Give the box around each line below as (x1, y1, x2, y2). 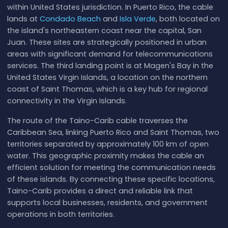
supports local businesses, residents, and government (7, 197, 208, 208)
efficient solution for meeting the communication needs (7, 162, 216, 173)
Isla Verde (119, 14, 156, 24)
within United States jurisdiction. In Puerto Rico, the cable (7, 2, 213, 13)
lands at (7, 14, 40, 24)
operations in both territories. (7, 209, 115, 220)
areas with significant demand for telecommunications (7, 49, 213, 60)
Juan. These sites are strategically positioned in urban (7, 37, 207, 48)
